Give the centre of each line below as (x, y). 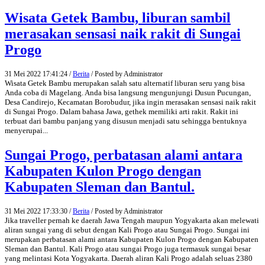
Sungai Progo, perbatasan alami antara (124, 155)
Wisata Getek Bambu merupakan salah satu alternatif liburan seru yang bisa (125, 83)
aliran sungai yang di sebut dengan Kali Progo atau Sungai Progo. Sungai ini (127, 230)
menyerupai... (26, 130)
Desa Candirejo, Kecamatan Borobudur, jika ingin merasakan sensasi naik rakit (130, 102)
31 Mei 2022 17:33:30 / (39, 211)
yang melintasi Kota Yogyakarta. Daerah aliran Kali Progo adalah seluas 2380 (129, 258)
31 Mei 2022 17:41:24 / (39, 74)
